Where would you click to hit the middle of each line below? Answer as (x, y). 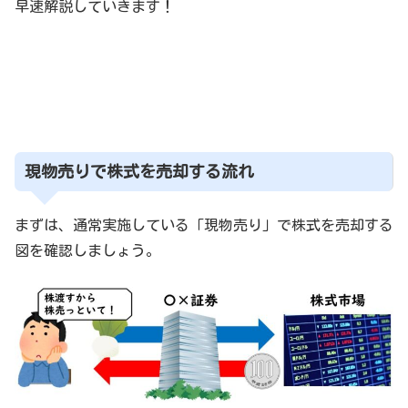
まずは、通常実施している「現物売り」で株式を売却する (204, 224)
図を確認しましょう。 (87, 250)
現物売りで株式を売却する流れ (139, 172)
